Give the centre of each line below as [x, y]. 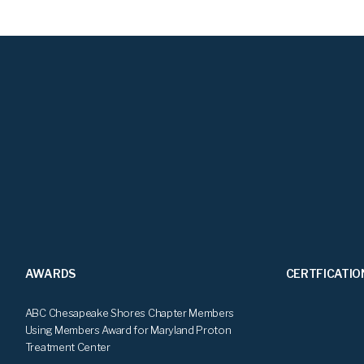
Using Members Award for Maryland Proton [128, 329]
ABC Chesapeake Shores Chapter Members [130, 312]
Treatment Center [67, 347]
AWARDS [50, 273]
